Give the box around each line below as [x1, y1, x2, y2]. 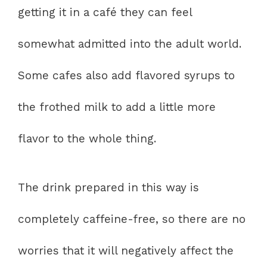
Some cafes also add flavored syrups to [18, 69, 235, 83]
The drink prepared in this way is [18, 180, 199, 194]
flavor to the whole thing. [18, 132, 156, 146]
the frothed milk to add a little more [18, 100, 216, 114]
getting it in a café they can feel [18, 5, 192, 20]
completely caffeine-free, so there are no [18, 212, 246, 226]
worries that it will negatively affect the [18, 243, 234, 257]
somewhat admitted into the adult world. [18, 37, 241, 51]
